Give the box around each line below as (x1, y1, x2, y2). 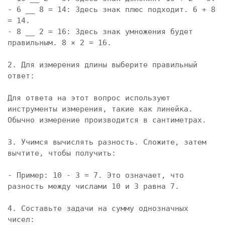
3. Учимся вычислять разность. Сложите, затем (8, 138, 206, 147)
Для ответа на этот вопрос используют (8, 93, 170, 102)
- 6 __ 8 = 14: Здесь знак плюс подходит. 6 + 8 (8, 5, 215, 14)
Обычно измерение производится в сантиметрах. (8, 116, 206, 125)
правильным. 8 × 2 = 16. (8, 38, 111, 47)
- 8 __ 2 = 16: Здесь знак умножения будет (8, 27, 193, 36)
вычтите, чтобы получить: (8, 149, 116, 158)
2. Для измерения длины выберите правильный (8, 60, 197, 69)
